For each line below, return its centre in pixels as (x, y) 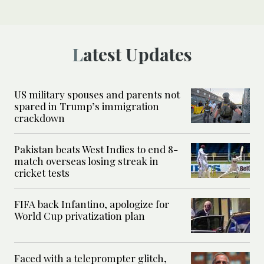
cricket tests (42, 173)
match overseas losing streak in (86, 161)
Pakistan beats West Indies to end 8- (96, 149)
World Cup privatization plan (80, 216)
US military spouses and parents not (97, 95)
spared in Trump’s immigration (87, 106)
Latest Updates (137, 55)
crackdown (39, 118)
